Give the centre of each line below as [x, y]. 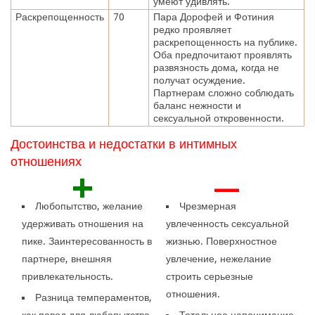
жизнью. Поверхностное [221, 241]
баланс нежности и [197, 105]
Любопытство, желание [89, 206]
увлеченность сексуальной [227, 223]
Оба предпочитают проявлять [222, 54]
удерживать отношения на [83, 223]
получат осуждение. [199, 80]
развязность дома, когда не [216, 67]
